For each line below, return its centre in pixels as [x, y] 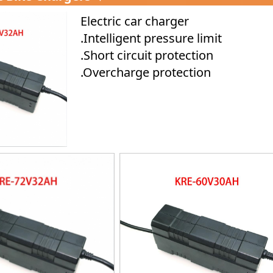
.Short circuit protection [147, 55]
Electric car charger [135, 21]
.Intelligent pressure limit [151, 38]
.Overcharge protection [146, 72]
